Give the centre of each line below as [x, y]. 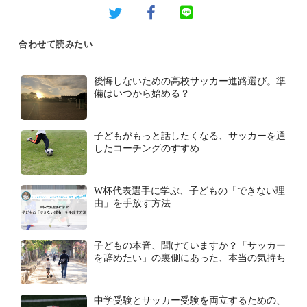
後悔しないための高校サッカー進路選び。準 [190, 82]
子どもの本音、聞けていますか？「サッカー [190, 246]
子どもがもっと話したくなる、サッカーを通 [190, 136]
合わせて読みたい [56, 45]
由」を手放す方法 [132, 204]
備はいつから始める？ [142, 94]
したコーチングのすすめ [147, 149]
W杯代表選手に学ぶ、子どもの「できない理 [189, 191]
